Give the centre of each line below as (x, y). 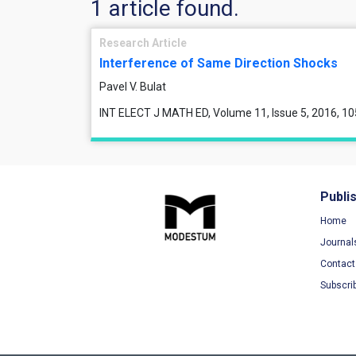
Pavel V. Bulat (133, 87)
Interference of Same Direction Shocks (219, 63)
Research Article (143, 43)
